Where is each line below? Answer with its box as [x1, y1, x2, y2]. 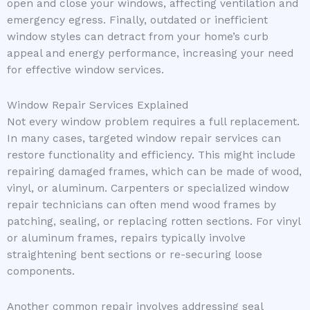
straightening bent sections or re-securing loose [7, 248, 262, 261]
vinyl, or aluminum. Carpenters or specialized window [7, 181, 289, 194]
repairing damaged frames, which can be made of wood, [7, 165, 302, 178]
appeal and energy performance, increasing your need [7, 46, 293, 60]
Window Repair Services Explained [7, 98, 188, 111]
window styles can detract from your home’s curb [7, 30, 268, 43]
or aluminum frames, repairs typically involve [7, 231, 246, 244]
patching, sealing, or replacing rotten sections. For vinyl [7, 215, 300, 228]
